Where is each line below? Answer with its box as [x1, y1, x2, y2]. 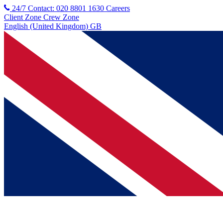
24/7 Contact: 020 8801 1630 [12, 4, 106, 12]
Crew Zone [43, 13, 79, 21]
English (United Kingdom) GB [4, 22, 102, 30]
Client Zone [4, 13, 41, 21]
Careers [106, 4, 130, 12]
